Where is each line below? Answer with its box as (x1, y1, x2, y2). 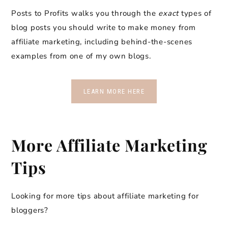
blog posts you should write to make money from (11, 22, 196, 33)
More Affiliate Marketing (11, 134, 208, 156)
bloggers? (11, 205, 48, 216)
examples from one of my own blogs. (11, 51, 151, 62)
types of (181, 8, 212, 19)
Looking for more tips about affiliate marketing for (11, 191, 199, 202)
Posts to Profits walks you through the (11, 8, 159, 19)
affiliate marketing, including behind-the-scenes (11, 37, 192, 47)
